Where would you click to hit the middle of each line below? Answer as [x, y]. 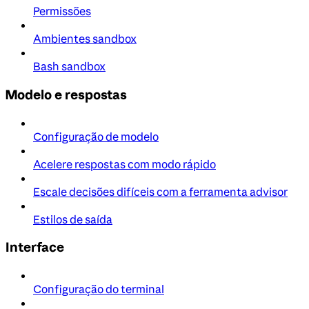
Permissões [62, 11]
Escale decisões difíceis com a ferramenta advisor [160, 191]
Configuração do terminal [99, 289]
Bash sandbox [69, 67]
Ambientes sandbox [85, 39]
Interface [35, 247]
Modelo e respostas [66, 94]
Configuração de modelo [96, 136]
